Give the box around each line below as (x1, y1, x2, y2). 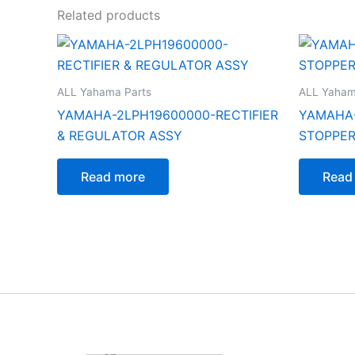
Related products (57, 6, 160, 23)
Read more (81, 168, 145, 185)
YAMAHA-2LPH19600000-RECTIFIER (57, 106, 278, 123)
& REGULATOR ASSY (57, 127, 182, 143)
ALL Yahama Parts (57, 85, 151, 98)
